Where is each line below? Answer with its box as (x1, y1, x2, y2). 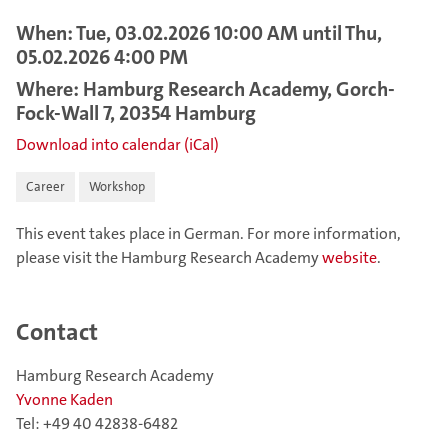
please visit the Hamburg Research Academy (16, 247, 322, 268)
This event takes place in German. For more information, (16, 223, 401, 244)
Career (26, 178, 65, 195)
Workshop (89, 178, 145, 195)
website (322, 247, 377, 268)
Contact (16, 316, 98, 348)
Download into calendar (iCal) (16, 134, 219, 155)
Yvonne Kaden (16, 388, 113, 410)
